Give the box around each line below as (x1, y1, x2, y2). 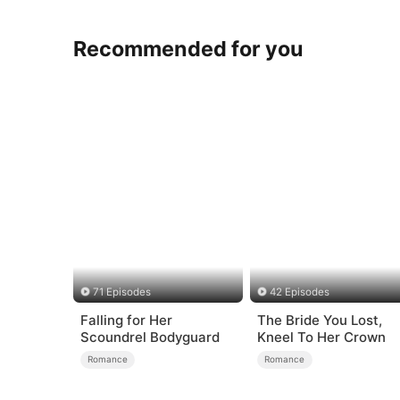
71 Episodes (92, 286, 151, 299)
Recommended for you (73, 35, 304, 62)
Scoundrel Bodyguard (79, 328, 220, 346)
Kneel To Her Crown (256, 328, 386, 346)
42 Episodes (270, 286, 330, 299)
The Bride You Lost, (256, 311, 382, 329)
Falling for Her (79, 311, 172, 329)
